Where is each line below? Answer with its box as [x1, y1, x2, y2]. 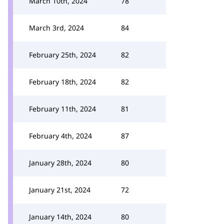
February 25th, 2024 [29, 50, 96, 59]
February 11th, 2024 [29, 104, 96, 113]
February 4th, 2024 [29, 131, 92, 140]
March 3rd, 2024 [29, 23, 84, 32]
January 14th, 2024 [29, 212, 91, 221]
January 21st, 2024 [29, 185, 90, 194]
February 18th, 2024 [29, 77, 96, 86]
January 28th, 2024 [29, 158, 91, 167]
